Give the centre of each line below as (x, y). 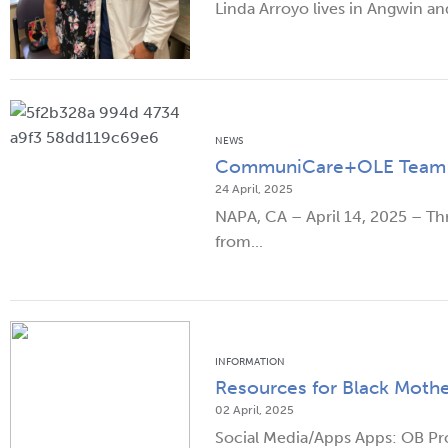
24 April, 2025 (254, 189)
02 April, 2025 (254, 410)
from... (239, 242)
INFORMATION (250, 362)
